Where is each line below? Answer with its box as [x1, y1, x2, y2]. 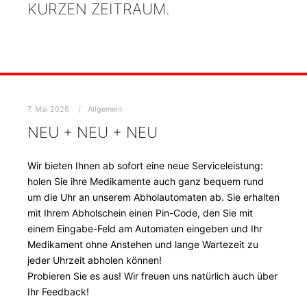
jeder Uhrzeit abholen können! [27, 254, 162, 266]
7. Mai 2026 [27, 103, 69, 114]
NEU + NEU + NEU [27, 123, 158, 141]
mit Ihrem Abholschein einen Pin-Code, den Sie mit [27, 206, 253, 219]
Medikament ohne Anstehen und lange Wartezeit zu [27, 238, 258, 250]
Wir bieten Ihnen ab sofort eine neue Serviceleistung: [27, 159, 263, 171]
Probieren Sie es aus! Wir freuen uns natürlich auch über [27, 269, 278, 282]
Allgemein [88, 103, 122, 114]
